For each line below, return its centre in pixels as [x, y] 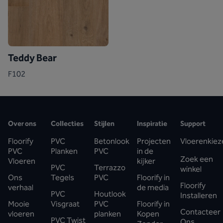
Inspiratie [152, 123]
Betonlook [111, 141]
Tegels [63, 177]
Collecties [67, 123]
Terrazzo [110, 167]
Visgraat [65, 204]
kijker [146, 161]
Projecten [154, 141]
